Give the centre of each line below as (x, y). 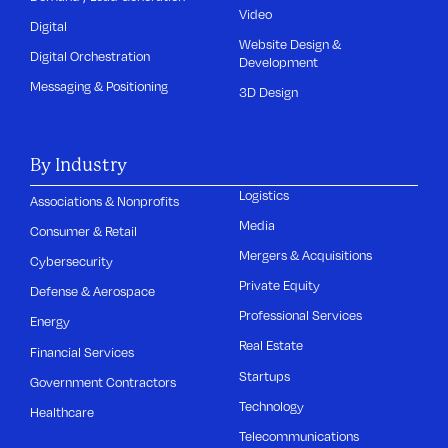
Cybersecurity (72, 261)
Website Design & (290, 44)
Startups (265, 375)
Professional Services (301, 315)
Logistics (264, 194)
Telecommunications (299, 435)
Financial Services (82, 351)
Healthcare (62, 411)
